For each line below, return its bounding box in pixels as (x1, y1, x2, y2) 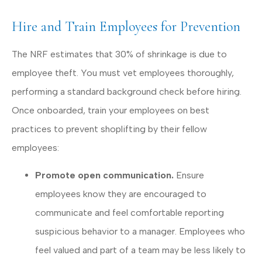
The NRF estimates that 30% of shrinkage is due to (12, 49, 227, 60)
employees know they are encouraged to (35, 188, 206, 199)
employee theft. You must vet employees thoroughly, (12, 67, 234, 79)
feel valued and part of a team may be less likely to (35, 244, 246, 256)
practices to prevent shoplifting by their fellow (12, 123, 207, 135)
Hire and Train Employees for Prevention (12, 18, 240, 36)
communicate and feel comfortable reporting (35, 206, 224, 218)
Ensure (174, 169, 204, 181)
